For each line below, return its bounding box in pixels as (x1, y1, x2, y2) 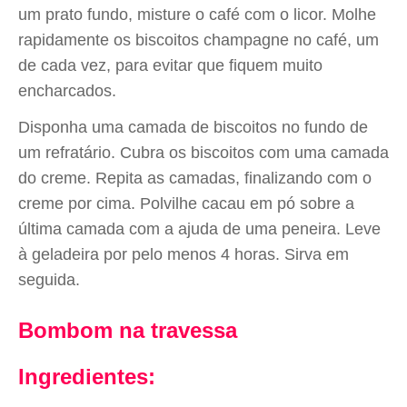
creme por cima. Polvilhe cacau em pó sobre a (18, 194, 354, 213)
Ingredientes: (18, 364, 155, 389)
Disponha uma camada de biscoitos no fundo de (18, 118, 368, 136)
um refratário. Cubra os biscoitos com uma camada (18, 144, 389, 162)
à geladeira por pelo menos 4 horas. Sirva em (18, 245, 349, 263)
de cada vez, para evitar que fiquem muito (18, 56, 323, 74)
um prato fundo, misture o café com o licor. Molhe (18, 5, 376, 24)
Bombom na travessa (18, 318, 237, 342)
